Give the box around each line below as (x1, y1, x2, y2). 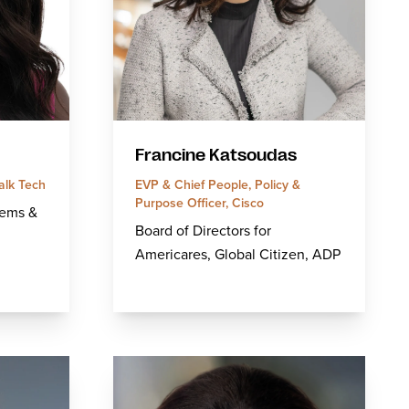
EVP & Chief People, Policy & (135, 175, 300, 194)
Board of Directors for (135, 220, 271, 241)
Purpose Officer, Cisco (135, 194, 264, 212)
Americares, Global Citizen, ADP (135, 244, 341, 265)
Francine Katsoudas (135, 146, 297, 164)
